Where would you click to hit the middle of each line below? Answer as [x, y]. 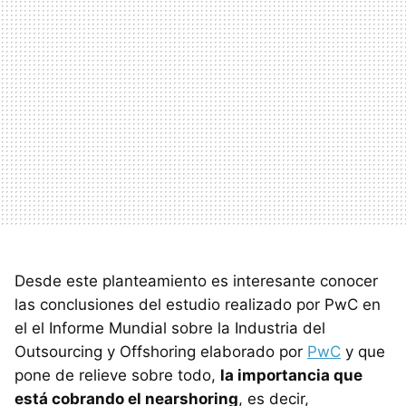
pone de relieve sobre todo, [117, 375]
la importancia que [291, 375]
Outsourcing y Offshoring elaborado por [161, 351]
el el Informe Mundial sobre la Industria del [170, 328]
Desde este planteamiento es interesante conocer [196, 280]
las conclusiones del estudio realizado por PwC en [198, 304]
